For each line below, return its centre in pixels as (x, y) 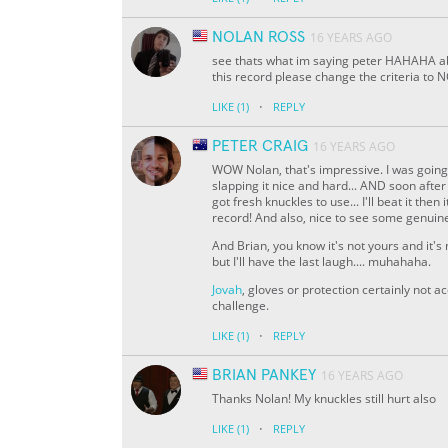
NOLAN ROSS (258, 37)
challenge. (240, 306)
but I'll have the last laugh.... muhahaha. (321, 262)
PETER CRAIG (260, 146)
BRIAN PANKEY (264, 375)
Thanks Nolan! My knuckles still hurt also (324, 399)
